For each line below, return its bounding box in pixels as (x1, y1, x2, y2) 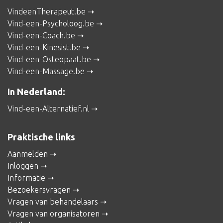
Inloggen (7, 161, 38, 171)
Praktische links (7, 132, 75, 142)
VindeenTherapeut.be (7, 7, 86, 16)
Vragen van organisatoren (7, 209, 100, 219)
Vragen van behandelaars (7, 197, 98, 207)
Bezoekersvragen (7, 185, 71, 195)
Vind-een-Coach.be (7, 31, 75, 40)
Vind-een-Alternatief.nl (7, 104, 89, 113)
